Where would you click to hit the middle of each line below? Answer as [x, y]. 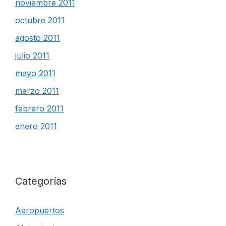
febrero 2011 [39, 108]
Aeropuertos [40, 210]
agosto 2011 [38, 38]
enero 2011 [36, 126]
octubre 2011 [40, 20]
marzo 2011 [37, 91]
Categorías [41, 181]
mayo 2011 [35, 73]
